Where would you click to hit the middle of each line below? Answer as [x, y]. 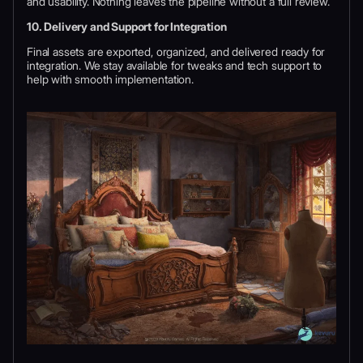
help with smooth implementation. [110, 79]
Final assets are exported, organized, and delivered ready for [176, 52]
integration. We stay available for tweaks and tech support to [175, 66]
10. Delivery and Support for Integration [127, 27]
